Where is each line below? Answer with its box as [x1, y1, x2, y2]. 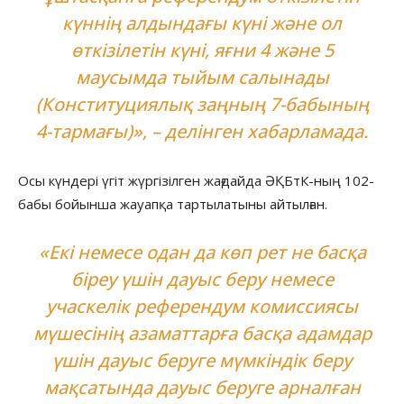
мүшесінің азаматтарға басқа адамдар [32, 320, 372, 345]
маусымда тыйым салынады [75, 64, 329, 89]
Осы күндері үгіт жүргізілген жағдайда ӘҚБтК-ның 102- [18, 170, 374, 189]
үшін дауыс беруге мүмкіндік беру [52, 347, 352, 372]
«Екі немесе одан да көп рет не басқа [38, 239, 366, 264]
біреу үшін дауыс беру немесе [70, 266, 334, 291]
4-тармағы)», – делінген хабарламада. [36, 118, 368, 143]
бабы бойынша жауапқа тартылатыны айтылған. [18, 194, 327, 213]
